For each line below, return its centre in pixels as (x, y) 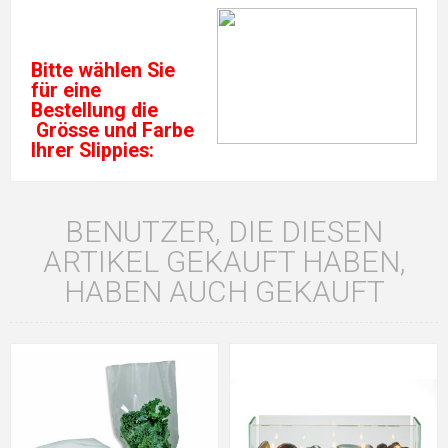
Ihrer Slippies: (92, 150)
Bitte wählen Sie (103, 70)
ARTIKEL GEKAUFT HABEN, (224, 261)
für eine (66, 90)
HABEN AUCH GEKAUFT (224, 291)
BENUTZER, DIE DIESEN (224, 231)
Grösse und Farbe (112, 130)
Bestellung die (94, 110)
